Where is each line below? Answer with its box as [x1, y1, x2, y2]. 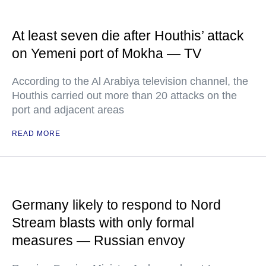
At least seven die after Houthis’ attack [12, 28, 244, 43]
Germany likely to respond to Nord [12, 197, 221, 213]
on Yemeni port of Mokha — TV [12, 46, 201, 61]
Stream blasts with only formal [12, 215, 194, 230]
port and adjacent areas [12, 104, 124, 116]
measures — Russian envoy [12, 233, 185, 248]
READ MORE [12, 129, 61, 138]
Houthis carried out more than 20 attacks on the [12, 90, 237, 102]
